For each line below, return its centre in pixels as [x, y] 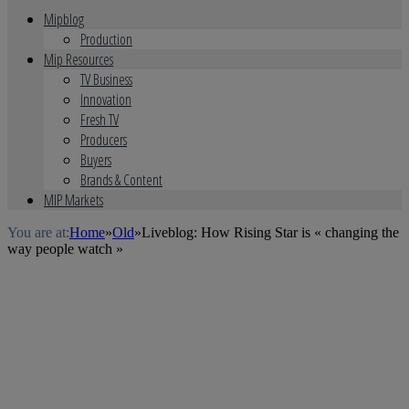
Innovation [106, 100]
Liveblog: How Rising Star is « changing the [270, 232]
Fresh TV [100, 120]
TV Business [106, 79]
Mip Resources [79, 59]
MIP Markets [73, 200]
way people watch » [65, 249]
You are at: [38, 232]
